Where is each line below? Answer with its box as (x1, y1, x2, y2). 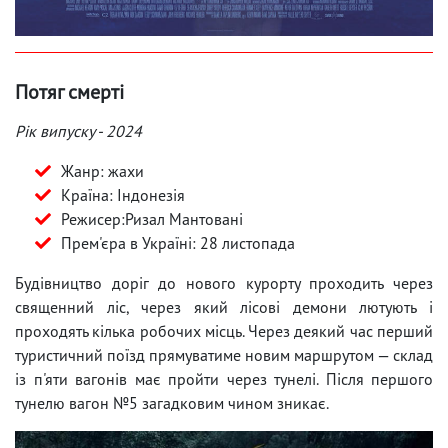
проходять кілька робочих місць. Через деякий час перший (15, 320, 433, 341)
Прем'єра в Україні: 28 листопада (61, 232, 295, 253)
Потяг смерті (15, 78, 124, 105)
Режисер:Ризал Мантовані (61, 208, 243, 229)
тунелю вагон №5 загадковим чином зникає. (15, 392, 329, 413)
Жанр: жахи (61, 160, 144, 181)
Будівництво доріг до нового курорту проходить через (15, 272, 433, 293)
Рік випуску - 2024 (15, 120, 142, 141)
